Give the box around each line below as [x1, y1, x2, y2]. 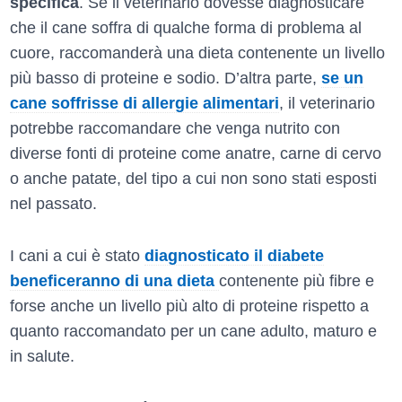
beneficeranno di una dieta [10, 271, 219, 290]
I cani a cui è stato [10, 246, 144, 265]
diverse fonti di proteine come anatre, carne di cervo [10, 144, 381, 162]
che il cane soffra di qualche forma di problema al [10, 18, 362, 37]
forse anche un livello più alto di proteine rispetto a [10, 296, 369, 315]
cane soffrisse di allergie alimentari [10, 93, 279, 112]
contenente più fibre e [219, 271, 374, 290]
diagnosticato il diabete [144, 246, 324, 265]
